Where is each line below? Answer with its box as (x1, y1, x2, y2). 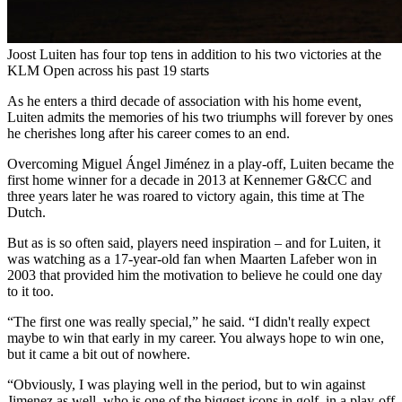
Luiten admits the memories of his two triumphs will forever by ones (7, 109, 393, 125)
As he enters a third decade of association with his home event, (7, 92, 362, 109)
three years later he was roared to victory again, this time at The (7, 188, 364, 204)
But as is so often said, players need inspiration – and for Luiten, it (7, 234, 380, 250)
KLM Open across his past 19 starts (7, 62, 209, 78)
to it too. (7, 283, 54, 299)
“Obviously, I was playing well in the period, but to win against (7, 376, 365, 392)
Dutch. (7, 204, 46, 220)
